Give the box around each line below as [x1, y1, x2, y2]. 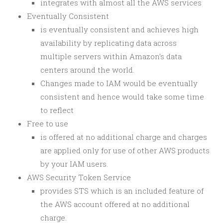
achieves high [147, 24, 199, 34]
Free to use [27, 118, 68, 128]
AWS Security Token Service [27, 172, 131, 182]
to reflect [40, 105, 74, 115]
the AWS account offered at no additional [40, 199, 190, 209]
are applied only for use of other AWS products [40, 145, 210, 155]
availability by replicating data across [40, 38, 177, 48]
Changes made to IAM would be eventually [40, 78, 198, 88]
